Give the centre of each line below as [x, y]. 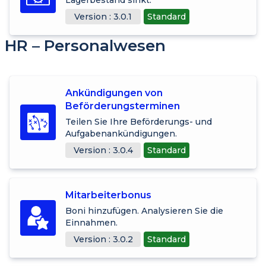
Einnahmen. [91, 222]
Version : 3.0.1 [103, 16]
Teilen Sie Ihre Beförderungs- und [139, 121]
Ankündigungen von [114, 93]
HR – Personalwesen [85, 45]
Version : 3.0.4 [103, 150]
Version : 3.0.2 [103, 239]
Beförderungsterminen [123, 106]
